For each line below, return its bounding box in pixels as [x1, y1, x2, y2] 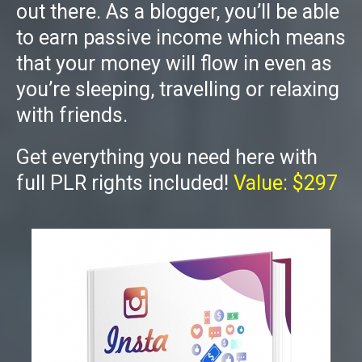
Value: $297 [234, 171, 338, 196]
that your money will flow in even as [16, 52, 332, 76]
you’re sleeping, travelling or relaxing [16, 78, 339, 102]
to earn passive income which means [16, 26, 346, 50]
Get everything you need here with [16, 145, 318, 170]
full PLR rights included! [16, 171, 234, 196]
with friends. [16, 103, 128, 128]
